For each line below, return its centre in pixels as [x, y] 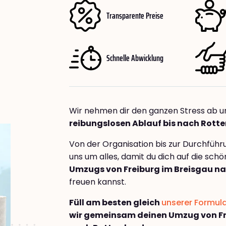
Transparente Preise [135, 15]
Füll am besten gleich [115, 203]
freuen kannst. [98, 182]
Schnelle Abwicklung [135, 58]
